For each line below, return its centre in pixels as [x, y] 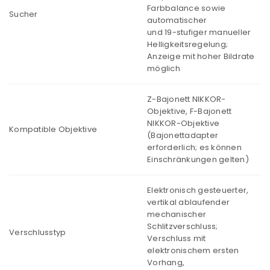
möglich [164, 69]
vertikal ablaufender [188, 202]
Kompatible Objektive [53, 130]
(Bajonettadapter [183, 136]
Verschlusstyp [38, 233]
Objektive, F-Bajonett [190, 111]
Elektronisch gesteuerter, [198, 190]
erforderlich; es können [194, 148]
